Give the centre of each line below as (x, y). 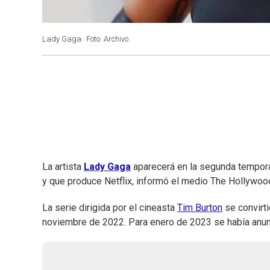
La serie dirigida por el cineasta (110, 208)
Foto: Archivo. (108, 39)
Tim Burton (200, 208)
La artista (63, 167)
